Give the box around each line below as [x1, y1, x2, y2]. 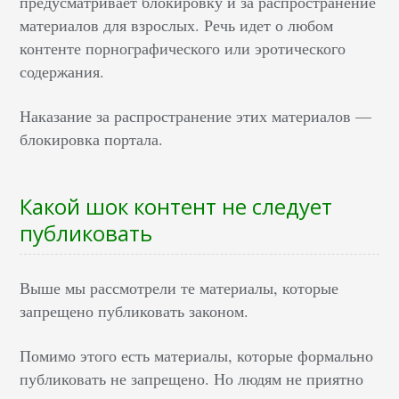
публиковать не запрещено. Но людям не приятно [20, 368, 364, 389]
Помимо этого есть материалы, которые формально [20, 345, 374, 366]
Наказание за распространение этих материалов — [20, 105, 372, 126]
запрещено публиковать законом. [20, 300, 249, 322]
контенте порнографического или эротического [20, 37, 346, 59]
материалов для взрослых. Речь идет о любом [20, 14, 334, 36]
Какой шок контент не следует [20, 191, 333, 221]
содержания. [20, 61, 105, 82]
